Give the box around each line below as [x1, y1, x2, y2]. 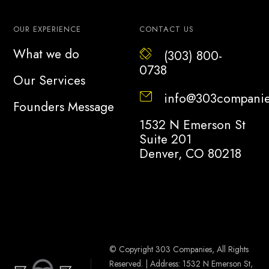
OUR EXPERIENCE [13, 23, 82, 35]
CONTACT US [139, 23, 194, 35]
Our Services [13, 71, 86, 89]
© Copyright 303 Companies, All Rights [109, 243, 249, 255]
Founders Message [13, 97, 115, 116]
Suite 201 [139, 130, 192, 148]
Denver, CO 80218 [139, 144, 241, 163]
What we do [13, 44, 80, 63]
